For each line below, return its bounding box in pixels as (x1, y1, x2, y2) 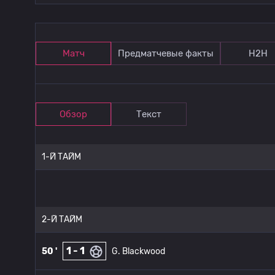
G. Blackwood (112, 246, 165, 257)
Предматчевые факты (118, 48, 214, 59)
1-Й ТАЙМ (42, 152, 81, 162)
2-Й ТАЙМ (42, 214, 82, 225)
